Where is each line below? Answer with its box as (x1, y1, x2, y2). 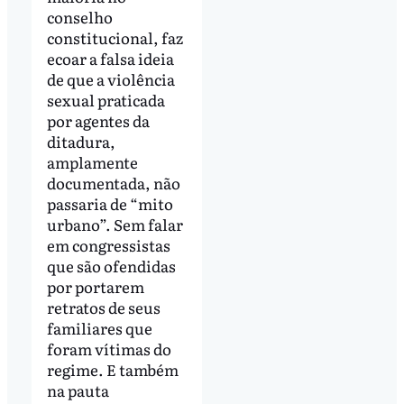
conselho (46, 5, 113, 28)
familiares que (46, 316, 152, 339)
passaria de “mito (46, 191, 173, 215)
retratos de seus (46, 295, 161, 318)
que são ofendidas (46, 253, 176, 277)
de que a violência (46, 67, 175, 90)
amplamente (46, 150, 138, 173)
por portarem (46, 274, 144, 298)
